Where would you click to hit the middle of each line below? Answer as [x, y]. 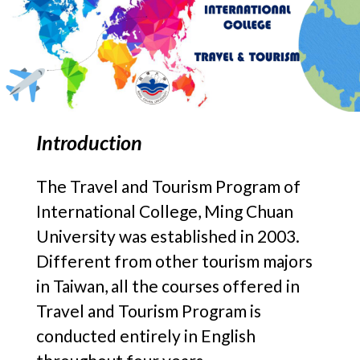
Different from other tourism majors [174, 261]
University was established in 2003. [168, 236]
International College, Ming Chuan [164, 211]
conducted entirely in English [145, 335]
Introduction [89, 142]
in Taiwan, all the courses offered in [168, 286]
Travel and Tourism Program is [148, 311]
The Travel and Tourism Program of [168, 186]
